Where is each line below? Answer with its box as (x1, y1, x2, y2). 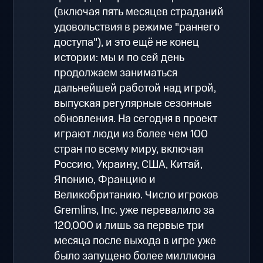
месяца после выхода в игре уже (54, 232, 217, 249)
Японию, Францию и (54, 171, 156, 188)
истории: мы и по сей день (54, 49, 185, 66)
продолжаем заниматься (54, 65, 178, 81)
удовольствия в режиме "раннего (54, 19, 220, 35)
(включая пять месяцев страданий (54, 4, 224, 20)
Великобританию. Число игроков (54, 187, 219, 203)
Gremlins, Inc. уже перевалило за (54, 202, 215, 218)
